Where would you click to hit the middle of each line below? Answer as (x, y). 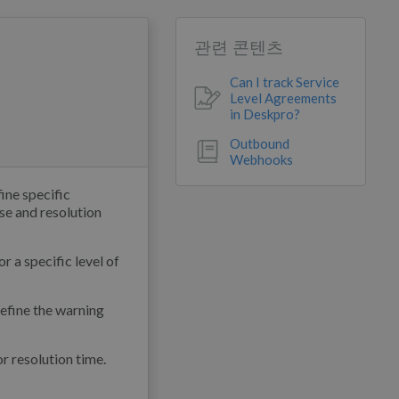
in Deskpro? (265, 114)
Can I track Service (285, 82)
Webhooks (262, 159)
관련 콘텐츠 (239, 48)
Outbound (260, 143)
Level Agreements (284, 98)
